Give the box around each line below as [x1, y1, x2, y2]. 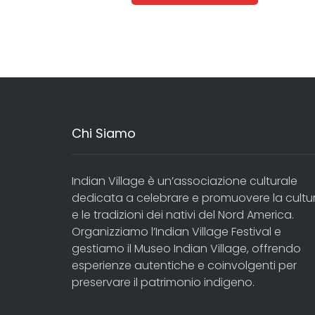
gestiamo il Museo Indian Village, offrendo [72, 240, 301, 257]
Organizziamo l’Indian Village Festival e [72, 223, 281, 240]
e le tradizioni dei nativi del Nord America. [72, 206, 294, 223]
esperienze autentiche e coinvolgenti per [72, 257, 297, 274]
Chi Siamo [72, 124, 136, 142]
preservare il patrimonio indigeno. [72, 274, 255, 290]
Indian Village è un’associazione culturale [72, 172, 297, 189]
